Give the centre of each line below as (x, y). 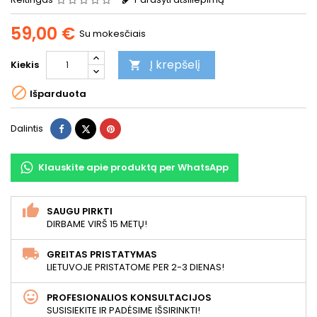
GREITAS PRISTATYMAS (102, 254)
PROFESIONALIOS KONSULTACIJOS (129, 297)
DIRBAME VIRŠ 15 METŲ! (97, 224)
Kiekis (25, 64)
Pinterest (134, 127)
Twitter (105, 127)
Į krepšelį (175, 64)
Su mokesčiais (113, 33)
